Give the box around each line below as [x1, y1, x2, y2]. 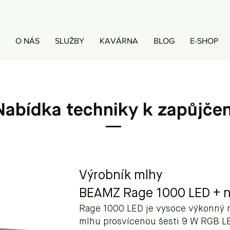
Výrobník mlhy [79, 169, 162, 182]
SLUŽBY [54, 36, 84, 45]
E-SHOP [189, 36, 218, 45]
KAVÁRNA [99, 36, 138, 45]
